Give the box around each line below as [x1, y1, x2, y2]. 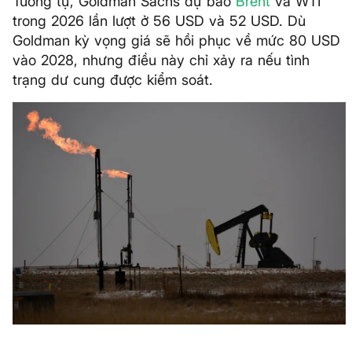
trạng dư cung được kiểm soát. [13, 71, 213, 88]
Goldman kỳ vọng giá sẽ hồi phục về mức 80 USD [13, 32, 340, 49]
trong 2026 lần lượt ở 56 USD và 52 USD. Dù [13, 13, 306, 29]
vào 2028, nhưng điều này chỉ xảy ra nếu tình [13, 52, 310, 68]
